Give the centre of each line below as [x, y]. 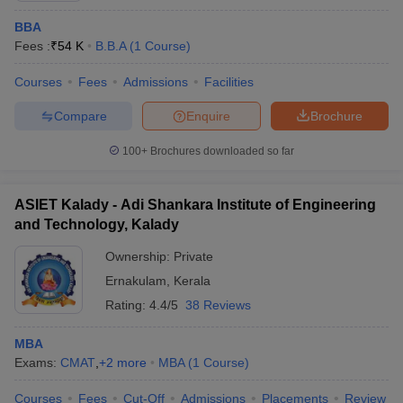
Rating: [127, 305]
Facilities [229, 82]
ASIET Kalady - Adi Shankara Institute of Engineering [195, 205]
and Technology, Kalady [97, 224]
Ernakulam [136, 281]
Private [193, 256]
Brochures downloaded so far [221, 151]
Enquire [208, 116]
